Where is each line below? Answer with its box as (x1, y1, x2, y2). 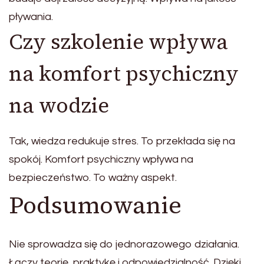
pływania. (9, 11, 53, 23)
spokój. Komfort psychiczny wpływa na (9, 153, 193, 165)
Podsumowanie (9, 189, 181, 221)
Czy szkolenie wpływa (9, 28, 228, 57)
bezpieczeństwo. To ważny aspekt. (9, 171, 177, 183)
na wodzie (9, 91, 109, 120)
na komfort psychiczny (9, 60, 239, 88)
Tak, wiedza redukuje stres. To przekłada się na (9, 135, 235, 147)
